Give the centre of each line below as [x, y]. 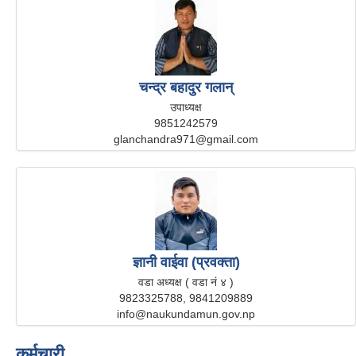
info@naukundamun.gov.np [186, 313]
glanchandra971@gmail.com [186, 139]
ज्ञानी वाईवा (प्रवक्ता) [186, 262]
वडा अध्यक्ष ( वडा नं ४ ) [186, 282]
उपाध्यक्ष [186, 107]
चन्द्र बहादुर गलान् [186, 87]
